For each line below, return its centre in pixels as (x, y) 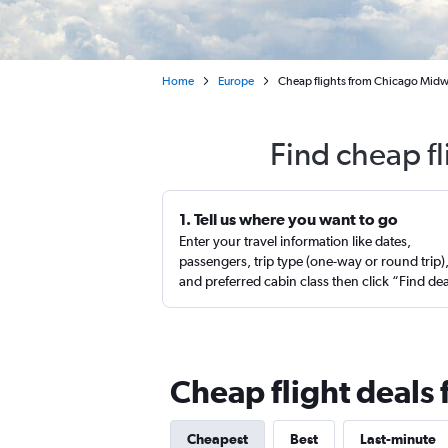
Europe (236, 81)
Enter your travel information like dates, (295, 241)
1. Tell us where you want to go (288, 219)
